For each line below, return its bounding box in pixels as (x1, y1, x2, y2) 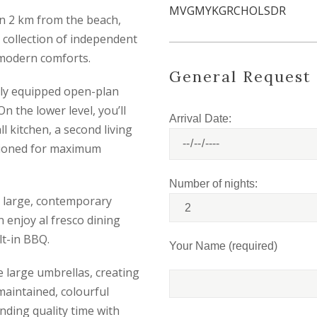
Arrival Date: (169, 112, 231, 125)
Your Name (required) (169, 240, 277, 253)
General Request (169, 66, 311, 86)
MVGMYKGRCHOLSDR (169, 2, 286, 18)
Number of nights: (169, 178, 258, 190)
